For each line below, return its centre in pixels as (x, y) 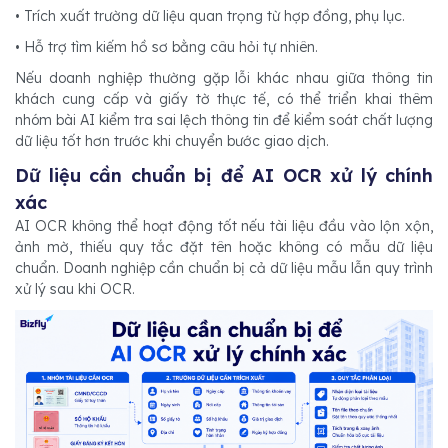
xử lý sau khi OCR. (75, 288)
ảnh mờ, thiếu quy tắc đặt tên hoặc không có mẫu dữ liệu (224, 246)
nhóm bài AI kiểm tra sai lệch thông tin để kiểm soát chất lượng (224, 119)
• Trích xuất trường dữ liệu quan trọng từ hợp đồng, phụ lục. (210, 15)
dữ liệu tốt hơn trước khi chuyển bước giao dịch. (172, 140)
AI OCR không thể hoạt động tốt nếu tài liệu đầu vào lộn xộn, (224, 225)
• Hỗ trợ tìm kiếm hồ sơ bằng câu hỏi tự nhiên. (166, 46)
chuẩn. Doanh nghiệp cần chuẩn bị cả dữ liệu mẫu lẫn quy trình (224, 267)
